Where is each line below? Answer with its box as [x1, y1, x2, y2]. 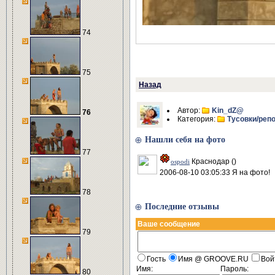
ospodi [171, 158, 190, 165]
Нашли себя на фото [145, 135, 225, 144]
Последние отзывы [145, 202, 219, 211]
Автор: [177, 106, 202, 115]
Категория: [177, 115, 217, 123]
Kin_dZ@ [212, 106, 244, 115]
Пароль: [220, 265, 249, 273]
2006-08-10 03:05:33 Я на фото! [160, 168, 270, 177]
